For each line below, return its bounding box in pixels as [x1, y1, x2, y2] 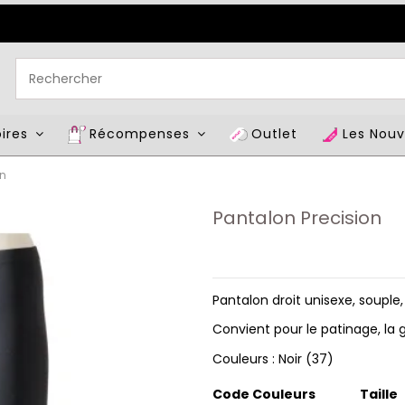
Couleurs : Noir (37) [212, 349, 334, 368]
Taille [359, 384, 398, 403]
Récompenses [89, 125, 195, 143]
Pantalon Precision [212, 205, 381, 231]
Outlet [251, 125, 298, 143]
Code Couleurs [212, 384, 316, 403]
